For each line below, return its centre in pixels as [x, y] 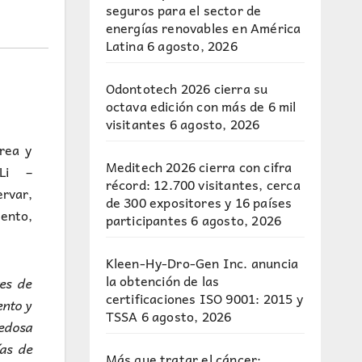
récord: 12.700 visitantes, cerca [203, 184]
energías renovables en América [203, 27]
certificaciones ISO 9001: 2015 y [204, 298]
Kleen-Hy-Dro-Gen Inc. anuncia [202, 263]
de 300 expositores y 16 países [199, 202]
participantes [147, 220]
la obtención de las [162, 280]
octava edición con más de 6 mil [201, 106]
